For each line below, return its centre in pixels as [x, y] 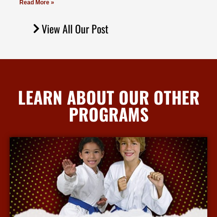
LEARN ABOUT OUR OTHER [108, 97]
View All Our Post [75, 29]
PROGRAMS [108, 114]
